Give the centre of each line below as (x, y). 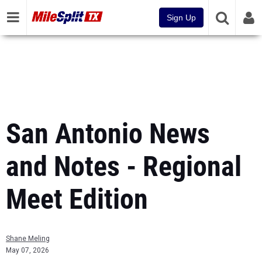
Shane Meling (28, 239)
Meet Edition (77, 199)
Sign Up (181, 18)
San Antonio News (108, 134)
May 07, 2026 (27, 250)
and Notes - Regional (124, 166)
